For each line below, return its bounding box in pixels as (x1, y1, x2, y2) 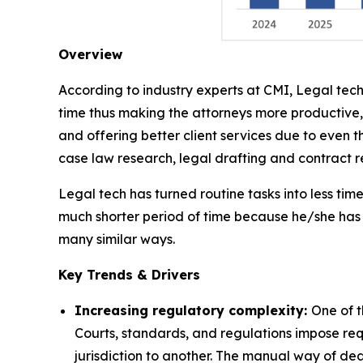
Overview (58, 46, 122, 63)
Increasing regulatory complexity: (75, 302, 311, 319)
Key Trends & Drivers (58, 267, 200, 284)
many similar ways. (58, 231, 175, 248)
